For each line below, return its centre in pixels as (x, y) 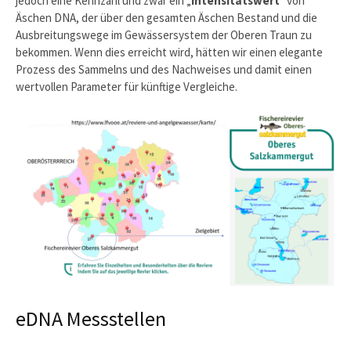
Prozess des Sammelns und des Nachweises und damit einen (164, 69)
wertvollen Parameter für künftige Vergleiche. (127, 86)
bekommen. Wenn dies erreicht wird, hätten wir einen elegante (169, 52)
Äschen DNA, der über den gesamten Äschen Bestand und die (166, 17)
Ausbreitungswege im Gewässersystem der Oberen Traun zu (164, 34)
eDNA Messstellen (91, 318)
